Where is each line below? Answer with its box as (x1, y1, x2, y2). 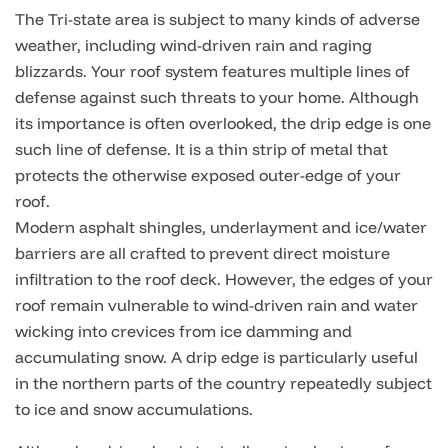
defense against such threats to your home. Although (15, 87, 419, 107)
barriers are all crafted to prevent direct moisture (15, 243, 390, 263)
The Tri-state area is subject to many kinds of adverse (15, 9, 420, 29)
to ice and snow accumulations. (15, 399, 253, 419)
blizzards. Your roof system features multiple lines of (15, 61, 410, 81)
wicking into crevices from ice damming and (15, 321, 352, 341)
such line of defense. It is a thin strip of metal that (15, 139, 388, 159)
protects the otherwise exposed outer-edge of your (15, 165, 401, 185)
